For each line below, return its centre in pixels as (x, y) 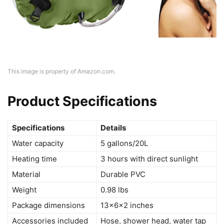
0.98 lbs (114, 189)
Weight (24, 189)
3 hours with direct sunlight (149, 158)
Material (26, 174)
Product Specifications (82, 101)
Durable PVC (123, 174)
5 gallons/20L (124, 143)
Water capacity (38, 143)
